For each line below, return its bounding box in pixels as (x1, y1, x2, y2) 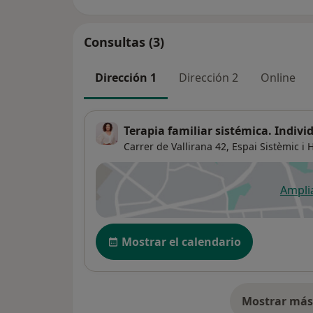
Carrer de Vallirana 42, (124, 140, 229, 154)
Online (261, 69, 296, 85)
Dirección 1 (95, 69, 156, 85)
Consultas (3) (84, 33, 164, 50)
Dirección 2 (179, 69, 238, 85)
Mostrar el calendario (122, 234, 241, 250)
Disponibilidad (95, 222, 182, 240)
